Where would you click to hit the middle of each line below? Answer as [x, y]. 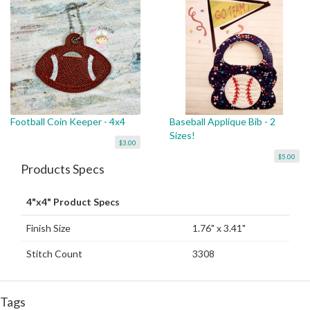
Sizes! [182, 136]
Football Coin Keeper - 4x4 [68, 122]
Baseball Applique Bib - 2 [222, 122]
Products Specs [63, 169]
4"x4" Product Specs [73, 202]
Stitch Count [54, 254]
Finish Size [48, 228]
